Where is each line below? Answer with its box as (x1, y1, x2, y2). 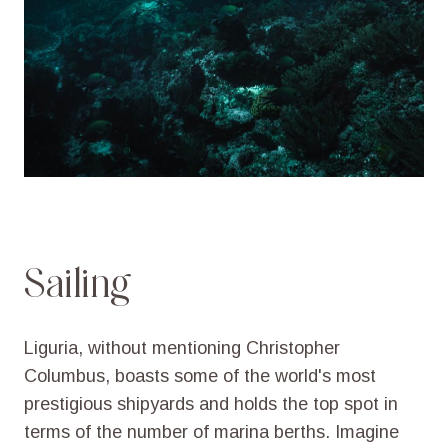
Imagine (334, 421, 399, 442)
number (126, 421, 188, 442)
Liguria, (23, 337, 83, 358)
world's (274, 365, 331, 386)
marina (213, 421, 269, 442)
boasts (114, 365, 169, 386)
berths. (273, 421, 330, 442)
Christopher (245, 337, 340, 358)
